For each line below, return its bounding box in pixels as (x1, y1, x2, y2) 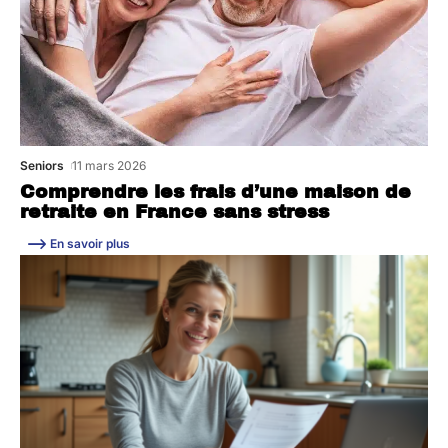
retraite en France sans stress (20, 201, 329, 222)
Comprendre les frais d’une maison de (20, 181, 411, 202)
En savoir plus (50, 235, 130, 251)
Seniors (20, 157, 64, 173)
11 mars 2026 (72, 157, 147, 173)
